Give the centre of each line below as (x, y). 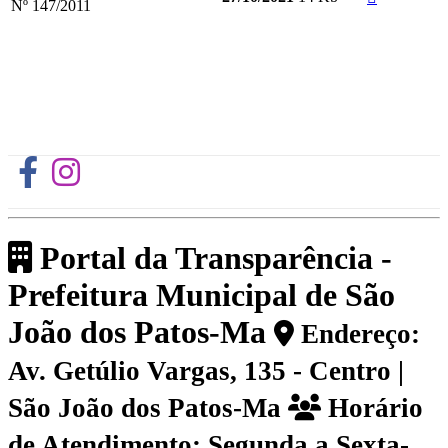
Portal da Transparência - (212, 258)
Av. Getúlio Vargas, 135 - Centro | (206, 371)
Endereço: (357, 334)
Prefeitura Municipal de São (201, 295)
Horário (372, 408)
